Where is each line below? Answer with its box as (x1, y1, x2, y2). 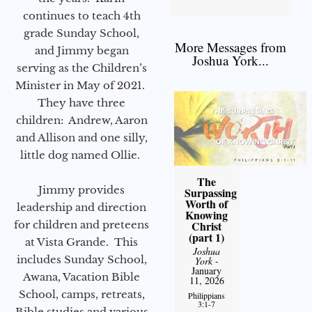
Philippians (188, 290, 226, 302)
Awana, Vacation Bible (23, 270, 140, 283)
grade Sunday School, (24, 26, 139, 40)
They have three (38, 95, 125, 109)
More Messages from (175, 38, 286, 56)
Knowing (185, 207, 228, 224)
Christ (192, 218, 222, 235)
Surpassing (184, 185, 237, 201)
